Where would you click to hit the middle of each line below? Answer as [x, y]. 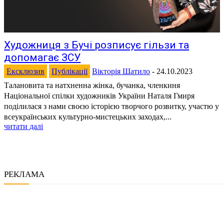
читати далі [24, 126]
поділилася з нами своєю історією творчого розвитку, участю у [112, 106]
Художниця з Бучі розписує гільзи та [97, 45]
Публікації [70, 71]
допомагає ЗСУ [42, 58]
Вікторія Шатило [121, 71]
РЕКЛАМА [24, 174]
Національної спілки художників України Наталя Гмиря [99, 96]
